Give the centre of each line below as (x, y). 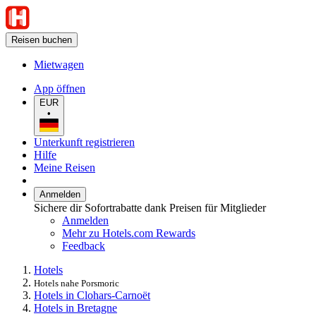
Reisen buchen (42, 40)
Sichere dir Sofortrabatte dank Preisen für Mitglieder (150, 207)
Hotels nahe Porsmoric (77, 283)
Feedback (84, 245)
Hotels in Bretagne (75, 308)
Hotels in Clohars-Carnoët (92, 295)
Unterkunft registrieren (84, 142)
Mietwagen (59, 65)
